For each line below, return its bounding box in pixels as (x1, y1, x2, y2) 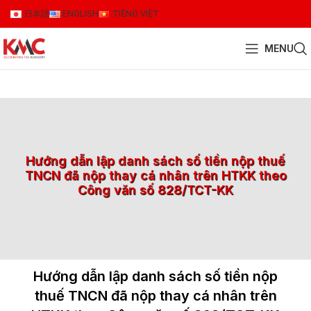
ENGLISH (62, 8, 99, 19)
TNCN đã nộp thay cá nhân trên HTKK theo (24, 168, 287, 183)
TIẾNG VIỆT (112, 8, 159, 19)
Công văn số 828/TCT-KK (78, 183, 233, 197)
